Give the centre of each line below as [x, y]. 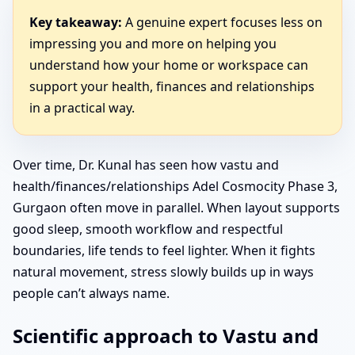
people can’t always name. [91, 293]
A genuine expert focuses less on [222, 22]
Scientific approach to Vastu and [166, 335]
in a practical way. [82, 107]
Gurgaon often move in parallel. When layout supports [176, 207]
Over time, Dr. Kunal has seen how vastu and [146, 164]
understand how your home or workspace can [169, 65]
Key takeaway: [76, 22]
